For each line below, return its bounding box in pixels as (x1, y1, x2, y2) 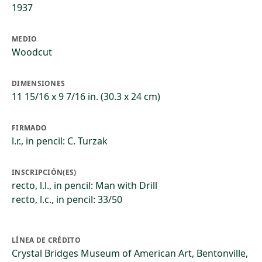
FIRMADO (12, 123, 47, 133)
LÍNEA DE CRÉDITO (12, 235, 81, 245)
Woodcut (12, 46, 52, 58)
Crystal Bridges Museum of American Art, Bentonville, (12, 247, 248, 260)
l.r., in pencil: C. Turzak (12, 135, 108, 147)
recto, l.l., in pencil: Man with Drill (12, 179, 157, 192)
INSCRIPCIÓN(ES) (12, 167, 77, 177)
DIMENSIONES (12, 78, 65, 88)
